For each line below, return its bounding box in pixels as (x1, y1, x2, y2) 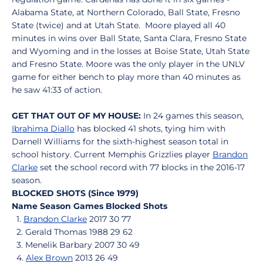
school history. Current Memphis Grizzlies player (12, 149, 213, 160)
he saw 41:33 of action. (12, 85, 102, 95)
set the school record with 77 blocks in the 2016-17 (38, 162, 245, 173)
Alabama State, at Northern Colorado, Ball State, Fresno (12, 7, 240, 18)
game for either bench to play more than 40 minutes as (12, 72, 241, 82)
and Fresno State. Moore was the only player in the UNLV (12, 59, 245, 69)
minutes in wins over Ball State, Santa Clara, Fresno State (12, 33, 247, 43)
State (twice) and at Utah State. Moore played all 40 (12, 20, 225, 31)
